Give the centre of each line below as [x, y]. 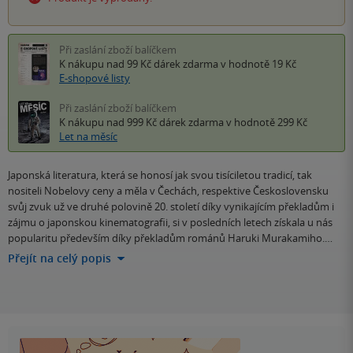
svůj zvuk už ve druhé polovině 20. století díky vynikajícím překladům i [171, 207]
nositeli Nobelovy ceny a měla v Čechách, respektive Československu [168, 191]
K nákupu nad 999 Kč [109, 123]
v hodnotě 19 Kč [257, 64]
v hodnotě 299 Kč [266, 123]
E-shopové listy [95, 78]
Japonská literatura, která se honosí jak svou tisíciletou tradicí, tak [160, 175]
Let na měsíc [88, 137]
